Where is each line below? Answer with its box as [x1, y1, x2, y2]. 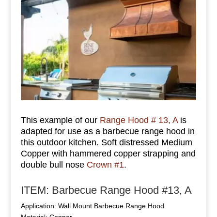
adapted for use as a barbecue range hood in [20, 126, 195, 137]
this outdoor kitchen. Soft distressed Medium [20, 138, 192, 148]
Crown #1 [86, 160, 124, 170]
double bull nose [20, 160, 87, 170]
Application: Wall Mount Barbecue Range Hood [20, 202, 164, 210]
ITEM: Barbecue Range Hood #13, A [20, 184, 192, 197]
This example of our [20, 115, 100, 125]
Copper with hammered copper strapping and [20, 149, 196, 159]
